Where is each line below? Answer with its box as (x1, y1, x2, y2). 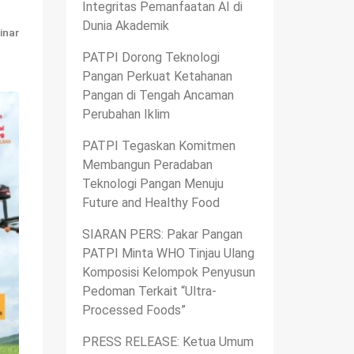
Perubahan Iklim (81, 106, 170, 122)
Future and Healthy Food (81, 194, 220, 210)
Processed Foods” (81, 302, 186, 318)
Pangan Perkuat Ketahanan (81, 68, 232, 84)
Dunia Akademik (81, 17, 169, 33)
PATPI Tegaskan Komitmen (81, 137, 235, 153)
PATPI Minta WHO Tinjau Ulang (81, 245, 254, 261)
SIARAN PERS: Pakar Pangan (81, 226, 243, 242)
